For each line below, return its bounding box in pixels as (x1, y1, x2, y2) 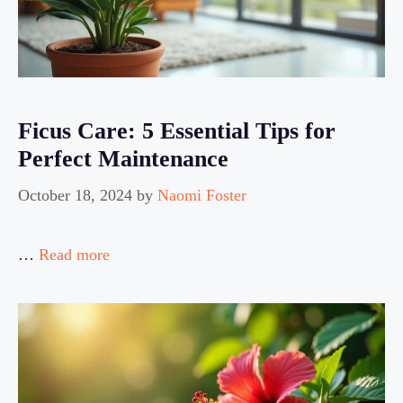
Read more (39, 246, 110, 264)
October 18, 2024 (18, 186, 132, 205)
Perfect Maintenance (18, 146, 228, 173)
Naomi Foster (157, 186, 246, 205)
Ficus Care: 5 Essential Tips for (18, 118, 336, 145)
